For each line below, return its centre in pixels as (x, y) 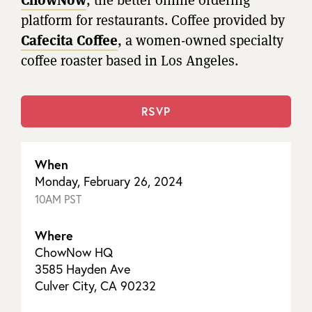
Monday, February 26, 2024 (109, 181)
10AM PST (58, 199)
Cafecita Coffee (69, 40)
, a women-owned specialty (201, 40)
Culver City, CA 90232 (95, 286)
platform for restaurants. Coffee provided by (153, 20)
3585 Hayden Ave (83, 269)
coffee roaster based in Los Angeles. (130, 60)
